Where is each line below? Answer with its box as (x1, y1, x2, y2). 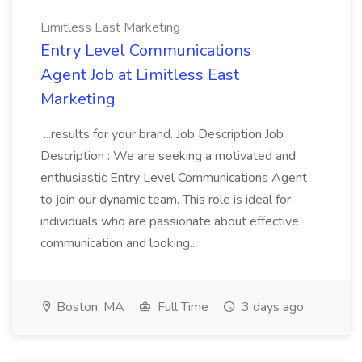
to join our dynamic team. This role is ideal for (40, 191, 291, 208)
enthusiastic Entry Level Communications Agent (40, 169, 307, 187)
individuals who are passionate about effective (40, 213, 299, 230)
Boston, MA (53, 298, 124, 316)
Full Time (154, 298, 208, 316)
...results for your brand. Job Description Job (40, 125, 284, 143)
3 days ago (238, 298, 304, 316)
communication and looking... (40, 234, 200, 252)
